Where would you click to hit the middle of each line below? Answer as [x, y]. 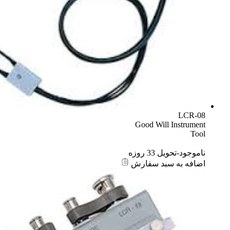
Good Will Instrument [170, 124]
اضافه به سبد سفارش [167, 163]
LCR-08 [192, 115]
